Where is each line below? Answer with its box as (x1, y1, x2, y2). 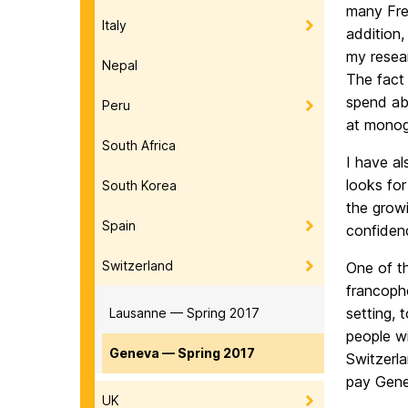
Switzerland (102, 257, 173, 273)
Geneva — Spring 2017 (109, 344, 255, 361)
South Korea (102, 177, 177, 193)
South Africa (102, 137, 176, 153)
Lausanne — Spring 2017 (109, 304, 260, 321)
